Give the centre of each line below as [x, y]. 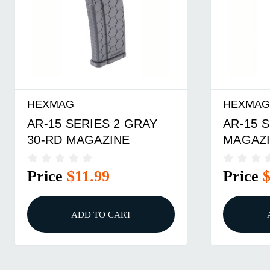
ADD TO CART [101, 215]
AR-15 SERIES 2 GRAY [92, 123]
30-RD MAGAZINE [79, 140]
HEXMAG [51, 104]
